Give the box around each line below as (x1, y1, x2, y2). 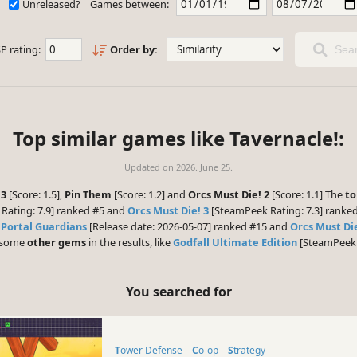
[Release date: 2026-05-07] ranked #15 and (87, 219, 290, 234)
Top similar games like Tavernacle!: (13, 125, 344, 152)
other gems (27, 235, 86, 250)
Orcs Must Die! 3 (127, 203, 209, 218)
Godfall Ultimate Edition (173, 235, 297, 250)
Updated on (124, 161, 176, 174)
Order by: (109, 42, 158, 57)
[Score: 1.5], (6, 187, 65, 202)
